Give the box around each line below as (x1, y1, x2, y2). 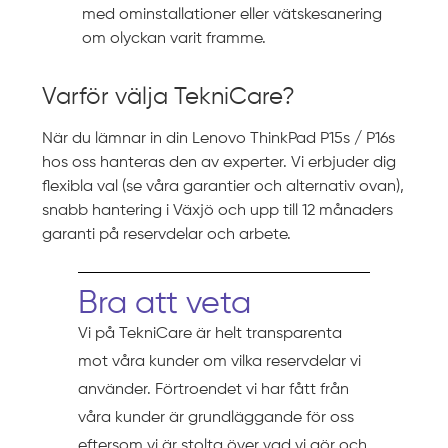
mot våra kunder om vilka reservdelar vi (77, 353, 361, 370)
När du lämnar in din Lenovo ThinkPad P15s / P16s (42, 130, 396, 147)
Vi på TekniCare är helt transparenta (77, 325, 342, 342)
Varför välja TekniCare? (42, 84, 296, 109)
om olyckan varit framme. (82, 30, 267, 47)
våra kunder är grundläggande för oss (77, 409, 354, 426)
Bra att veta (77, 287, 251, 320)
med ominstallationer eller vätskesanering (82, 6, 383, 23)
